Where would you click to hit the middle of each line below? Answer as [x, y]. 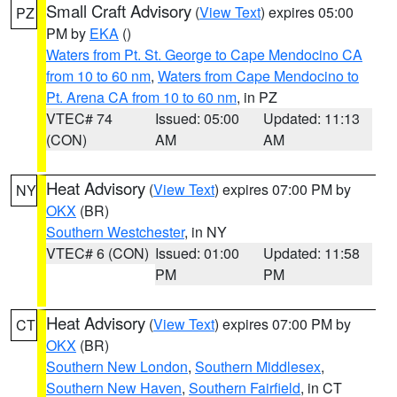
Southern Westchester [115, 232]
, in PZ [257, 97]
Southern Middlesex [258, 366]
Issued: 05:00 [197, 118]
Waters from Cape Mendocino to [258, 76]
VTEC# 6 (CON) [97, 253]
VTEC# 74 [79, 118]
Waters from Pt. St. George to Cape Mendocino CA [204, 54]
